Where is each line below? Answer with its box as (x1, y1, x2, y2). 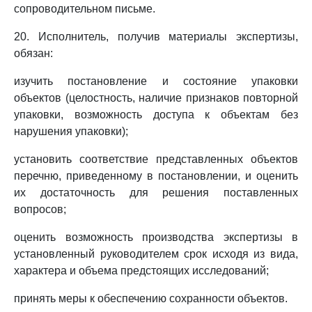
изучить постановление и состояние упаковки (14, 75, 298, 87)
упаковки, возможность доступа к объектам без (14, 109, 298, 120)
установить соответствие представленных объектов (14, 153, 298, 165)
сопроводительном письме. (14, 3, 155, 15)
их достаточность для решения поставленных (14, 187, 298, 198)
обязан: (14, 47, 53, 59)
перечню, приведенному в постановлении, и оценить (14, 170, 298, 182)
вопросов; (14, 203, 66, 215)
